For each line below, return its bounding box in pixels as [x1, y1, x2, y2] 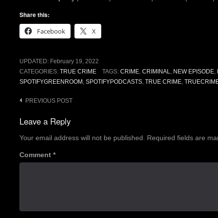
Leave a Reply [19, 115, 71, 127]
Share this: [19, 10, 50, 19]
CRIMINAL [142, 68, 170, 75]
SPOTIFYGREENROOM [19, 78, 83, 86]
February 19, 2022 [50, 58, 99, 65]
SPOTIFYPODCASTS [86, 78, 142, 86]
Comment [19, 150, 53, 159]
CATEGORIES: [19, 68, 60, 75]
